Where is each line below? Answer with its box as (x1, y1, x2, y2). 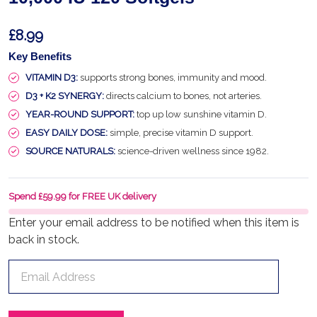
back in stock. (8, 233, 79, 246)
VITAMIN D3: (25, 72, 78, 83)
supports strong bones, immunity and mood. (78, 72, 267, 83)
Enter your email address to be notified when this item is (8, 216, 299, 229)
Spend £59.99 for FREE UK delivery (8, 191, 156, 202)
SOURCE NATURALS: (25, 146, 115, 156)
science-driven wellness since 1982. (115, 146, 269, 156)
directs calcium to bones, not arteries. (104, 91, 262, 101)
